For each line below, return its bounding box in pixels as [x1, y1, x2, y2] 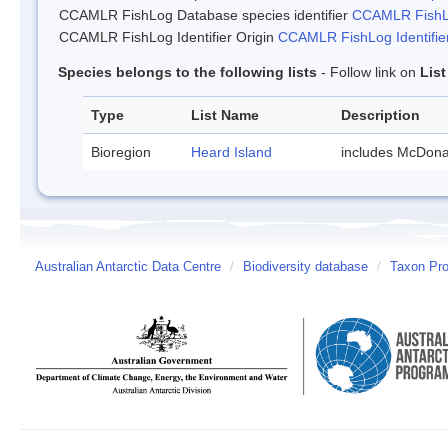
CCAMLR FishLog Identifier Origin [59, 28, 278, 45]
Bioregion [91, 143, 151, 160]
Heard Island [191, 143, 272, 160]
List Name [191, 106, 259, 123]
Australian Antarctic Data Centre [35, 259, 221, 274]
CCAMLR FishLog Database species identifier [59, 6, 352, 23]
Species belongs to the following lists [58, 63, 317, 80]
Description [341, 106, 420, 123]
